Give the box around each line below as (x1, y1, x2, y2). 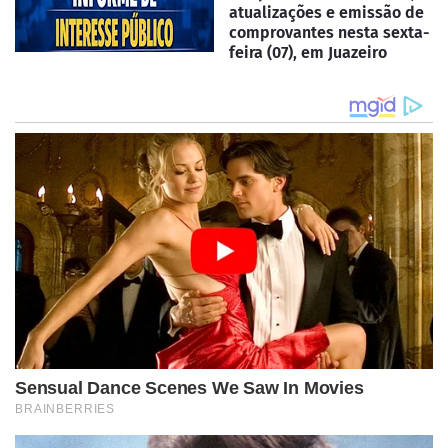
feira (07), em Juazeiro (229, 43, 387, 63)
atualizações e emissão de (229, 3, 424, 23)
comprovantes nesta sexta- (229, 23, 430, 43)
